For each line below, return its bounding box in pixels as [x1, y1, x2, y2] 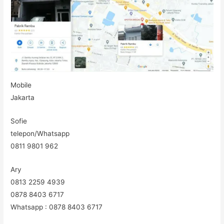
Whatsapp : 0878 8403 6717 [10, 202, 103, 211]
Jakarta [10, 93, 35, 102]
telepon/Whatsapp [10, 129, 70, 137]
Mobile [10, 81, 32, 89]
